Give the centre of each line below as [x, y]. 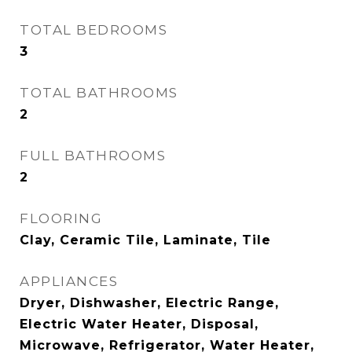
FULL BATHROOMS [93, 156]
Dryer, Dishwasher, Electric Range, [149, 303]
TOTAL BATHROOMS [99, 93]
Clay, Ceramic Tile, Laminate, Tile [145, 240]
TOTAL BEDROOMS [93, 30]
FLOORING [61, 218]
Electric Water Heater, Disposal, [139, 324]
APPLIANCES [69, 281]
